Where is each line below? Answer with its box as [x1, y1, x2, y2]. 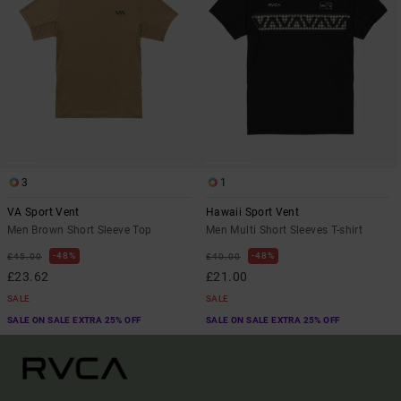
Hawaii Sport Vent [206, 206, 300, 219]
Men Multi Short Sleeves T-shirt [206, 224, 363, 237]
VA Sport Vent [7, 206, 80, 219]
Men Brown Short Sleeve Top [7, 224, 152, 237]
